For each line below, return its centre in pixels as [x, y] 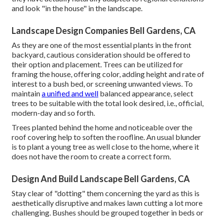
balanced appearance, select [146, 93]
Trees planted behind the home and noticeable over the [102, 127]
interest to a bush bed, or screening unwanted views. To [102, 83]
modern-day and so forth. [53, 112]
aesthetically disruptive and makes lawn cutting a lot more [107, 202]
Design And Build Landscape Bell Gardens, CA [101, 178]
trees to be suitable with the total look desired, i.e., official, [108, 103]
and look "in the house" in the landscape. [77, 8]
